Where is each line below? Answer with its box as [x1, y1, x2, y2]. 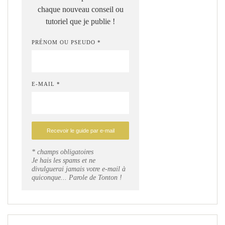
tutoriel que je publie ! [46, 17, 115, 26]
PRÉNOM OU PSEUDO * [32, 39, 101, 45]
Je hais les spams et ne [32, 157, 95, 165]
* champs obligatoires [32, 148, 93, 156]
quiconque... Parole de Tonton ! [32, 174, 122, 182]
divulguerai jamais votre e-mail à [32, 165, 126, 173]
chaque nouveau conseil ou [37, 5, 124, 14]
